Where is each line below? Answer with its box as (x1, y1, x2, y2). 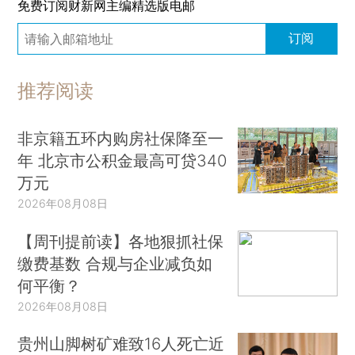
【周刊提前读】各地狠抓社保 (17, 231, 224, 251)
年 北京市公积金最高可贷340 (17, 150, 227, 170)
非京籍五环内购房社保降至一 (17, 128, 224, 148)
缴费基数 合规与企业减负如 (17, 253, 213, 273)
